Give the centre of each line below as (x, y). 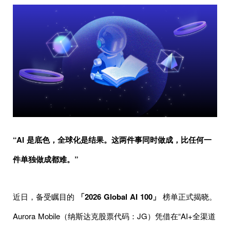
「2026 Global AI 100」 (119, 196)
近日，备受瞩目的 (45, 196)
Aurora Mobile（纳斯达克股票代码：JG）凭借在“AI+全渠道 (114, 216)
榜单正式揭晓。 (188, 196)
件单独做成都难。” (46, 159)
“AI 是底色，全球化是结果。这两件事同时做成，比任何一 (112, 139)
